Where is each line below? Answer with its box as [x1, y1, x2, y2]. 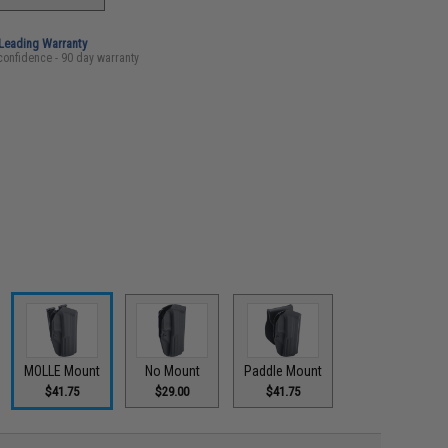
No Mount [144, 362, 200, 379]
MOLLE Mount [24, 362, 101, 379]
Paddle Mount [244, 362, 323, 379]
